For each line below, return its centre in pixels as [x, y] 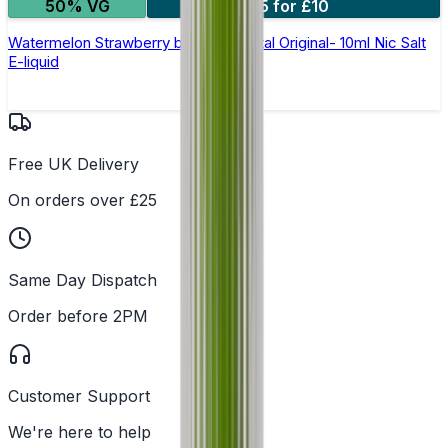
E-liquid [33, 62]
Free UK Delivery [73, 164]
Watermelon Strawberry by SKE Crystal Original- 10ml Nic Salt [217, 43]
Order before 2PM [78, 316]
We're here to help [79, 432]
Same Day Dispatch [82, 280]
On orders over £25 [82, 200]
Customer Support [79, 396]
